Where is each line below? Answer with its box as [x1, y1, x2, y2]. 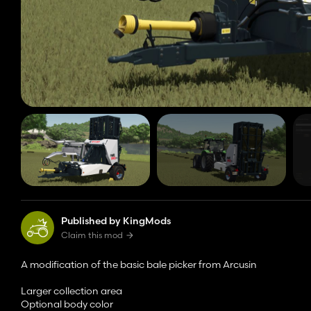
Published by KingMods [61, 215, 171, 228]
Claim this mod [61, 230, 123, 241]
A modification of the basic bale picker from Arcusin [21, 258, 257, 271]
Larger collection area [21, 285, 122, 298]
